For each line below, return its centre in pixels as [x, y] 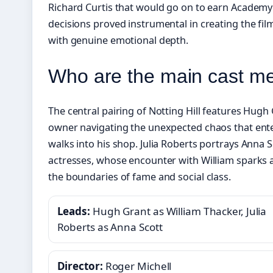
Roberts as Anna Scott [110, 227]
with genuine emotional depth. [119, 41]
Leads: [73, 211]
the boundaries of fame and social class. [140, 177]
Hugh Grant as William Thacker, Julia [179, 211]
